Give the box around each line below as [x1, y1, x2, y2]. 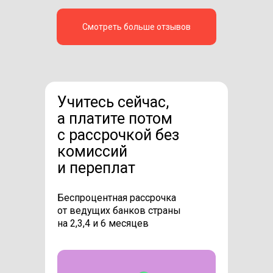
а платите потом [57, 109, 172, 127]
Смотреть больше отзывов [82, 21, 191, 32]
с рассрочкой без [57, 126, 179, 144]
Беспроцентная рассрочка [57, 191, 176, 204]
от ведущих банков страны [57, 204, 181, 216]
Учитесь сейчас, [57, 93, 169, 111]
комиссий [57, 142, 127, 160]
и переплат [57, 158, 135, 177]
